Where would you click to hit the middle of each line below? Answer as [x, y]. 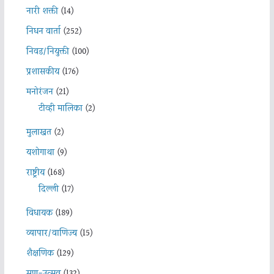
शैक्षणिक [40, 254]
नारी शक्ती [42, 11]
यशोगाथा [40, 153]
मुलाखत [39, 132]
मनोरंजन [39, 92]
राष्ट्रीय [35, 173]
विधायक [39, 213]
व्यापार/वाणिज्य [51, 233]
